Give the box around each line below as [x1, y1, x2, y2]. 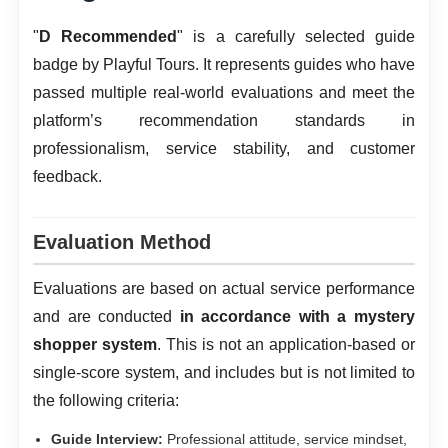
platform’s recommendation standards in [33, 111, 415, 129]
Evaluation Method [33, 230, 211, 253]
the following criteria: [33, 391, 179, 409]
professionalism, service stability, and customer [33, 139, 415, 157]
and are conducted [33, 307, 180, 325]
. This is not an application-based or [157, 335, 415, 353]
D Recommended [39, 27, 178, 45]
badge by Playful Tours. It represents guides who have [33, 55, 415, 73]
